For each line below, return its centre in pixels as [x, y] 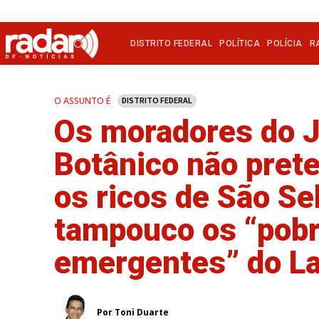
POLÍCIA [285, 43]
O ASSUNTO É [82, 101]
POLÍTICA [240, 43]
